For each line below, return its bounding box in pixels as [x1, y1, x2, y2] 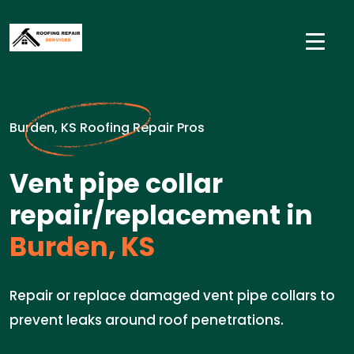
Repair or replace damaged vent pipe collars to [9, 286, 335, 305]
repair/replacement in [9, 197, 313, 234]
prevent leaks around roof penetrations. [9, 311, 284, 330]
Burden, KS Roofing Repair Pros [9, 119, 205, 137]
